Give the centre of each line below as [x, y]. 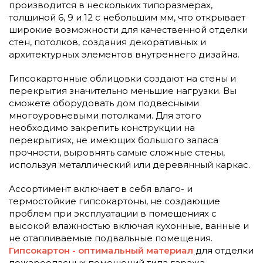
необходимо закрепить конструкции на [102, 127]
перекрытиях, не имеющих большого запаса [114, 140]
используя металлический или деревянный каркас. [129, 164]
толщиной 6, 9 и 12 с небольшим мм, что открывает [127, 17]
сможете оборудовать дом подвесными [104, 103]
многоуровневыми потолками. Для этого [105, 115]
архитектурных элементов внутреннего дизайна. [124, 54]
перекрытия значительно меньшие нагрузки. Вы [123, 90]
